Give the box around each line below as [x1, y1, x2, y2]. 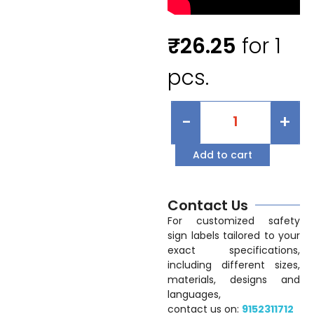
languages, [168, 287, 221, 301]
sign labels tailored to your [168, 228, 300, 243]
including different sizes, [168, 257, 300, 272]
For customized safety [168, 213, 300, 228]
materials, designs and [168, 272, 300, 287]
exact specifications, [168, 243, 300, 257]
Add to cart [193, 147, 253, 162]
